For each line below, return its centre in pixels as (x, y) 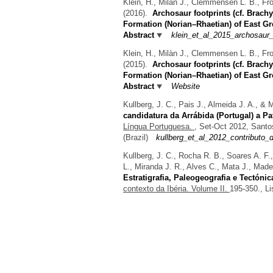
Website (186, 87)
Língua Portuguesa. (159, 126)
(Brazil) (136, 137)
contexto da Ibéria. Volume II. (176, 188)
